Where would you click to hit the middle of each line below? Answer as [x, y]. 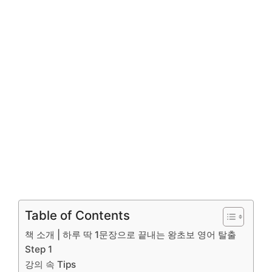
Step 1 [39, 250]
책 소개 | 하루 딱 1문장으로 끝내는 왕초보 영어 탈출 [131, 235]
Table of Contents [77, 216]
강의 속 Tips [50, 265]
